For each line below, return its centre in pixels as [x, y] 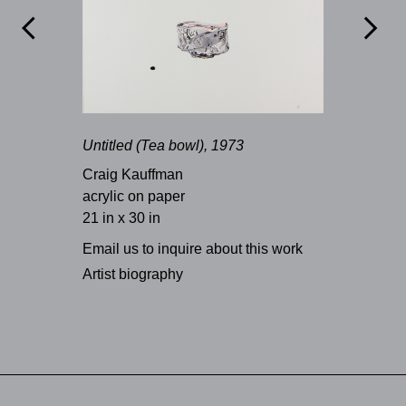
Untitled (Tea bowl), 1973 [163, 146]
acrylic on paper [133, 197]
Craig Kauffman [132, 175]
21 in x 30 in [121, 218]
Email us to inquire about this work [192, 249]
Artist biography [132, 275]
